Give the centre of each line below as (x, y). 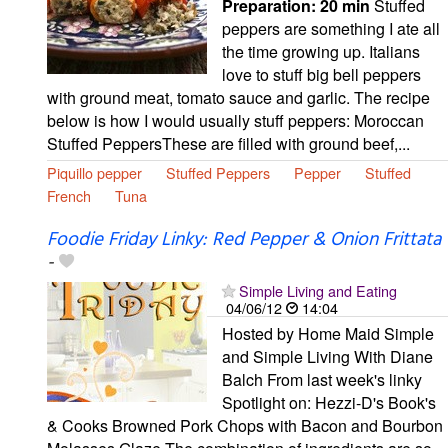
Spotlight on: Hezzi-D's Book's (329, 402)
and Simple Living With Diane (327, 356)
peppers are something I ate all (331, 28)
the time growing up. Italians (321, 51)
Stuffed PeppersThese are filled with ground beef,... (228, 143)
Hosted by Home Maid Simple (328, 333)
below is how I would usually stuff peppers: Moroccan (235, 120)
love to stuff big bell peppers (321, 74)
